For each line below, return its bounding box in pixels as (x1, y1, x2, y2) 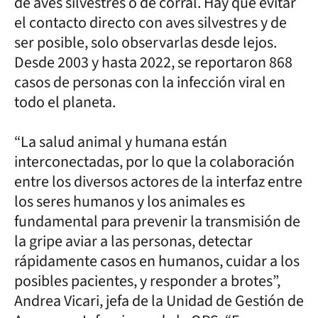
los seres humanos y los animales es (14, 190, 245, 213)
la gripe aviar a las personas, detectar (14, 229, 253, 253)
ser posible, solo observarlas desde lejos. (14, 31, 277, 54)
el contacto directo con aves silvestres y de (14, 11, 287, 34)
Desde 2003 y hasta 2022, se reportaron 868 (14, 50, 292, 74)
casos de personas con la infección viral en (14, 70, 285, 94)
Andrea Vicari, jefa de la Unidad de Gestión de (14, 289, 304, 312)
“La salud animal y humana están (14, 130, 227, 153)
